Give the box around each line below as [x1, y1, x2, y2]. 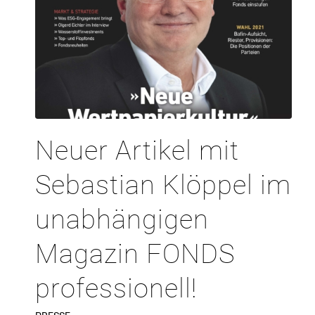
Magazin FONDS [35, 238, 235, 269]
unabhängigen [35, 203, 209, 235]
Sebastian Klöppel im [35, 169, 291, 200]
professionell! [35, 272, 197, 304]
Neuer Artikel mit [35, 134, 239, 166]
